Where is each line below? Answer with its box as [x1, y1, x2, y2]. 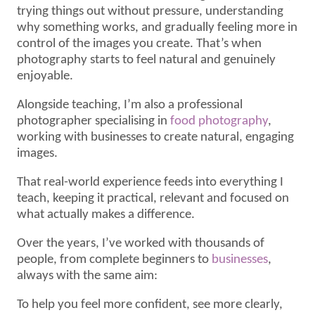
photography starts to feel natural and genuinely [17, 53, 276, 67]
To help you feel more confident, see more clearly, [17, 297, 283, 311]
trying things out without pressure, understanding [17, 4, 284, 18]
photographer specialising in [17, 114, 171, 128]
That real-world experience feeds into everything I [17, 175, 284, 189]
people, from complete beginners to [17, 252, 212, 266]
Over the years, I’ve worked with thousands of [17, 236, 265, 250]
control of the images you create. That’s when [17, 37, 262, 51]
